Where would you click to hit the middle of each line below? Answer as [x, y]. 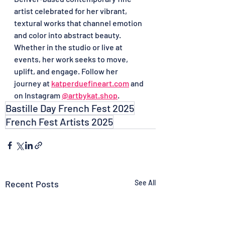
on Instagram [38, 95]
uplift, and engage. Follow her [67, 71]
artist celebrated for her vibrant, [71, 11]
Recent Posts [32, 184]
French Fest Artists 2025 [59, 121]
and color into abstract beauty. [68, 35]
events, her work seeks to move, [72, 59]
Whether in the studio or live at [69, 47]
